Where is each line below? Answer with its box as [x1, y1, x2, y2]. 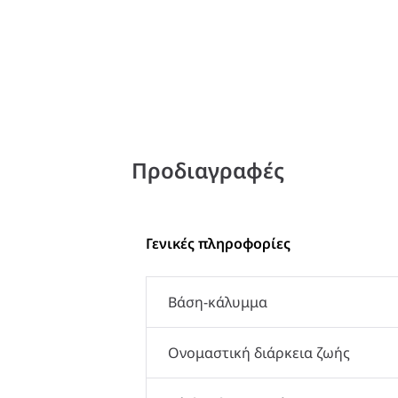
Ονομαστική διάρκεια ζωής [168, 342, 350, 362]
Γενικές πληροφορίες [146, 233, 291, 253]
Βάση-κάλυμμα [168, 291, 267, 312]
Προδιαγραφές [131, 155, 284, 186]
